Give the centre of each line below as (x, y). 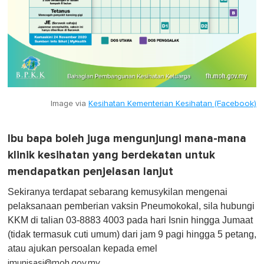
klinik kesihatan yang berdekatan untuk (111, 155)
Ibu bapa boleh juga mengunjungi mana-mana (127, 138)
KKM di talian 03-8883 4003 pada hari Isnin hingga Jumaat (130, 220)
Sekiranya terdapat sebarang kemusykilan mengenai (118, 192)
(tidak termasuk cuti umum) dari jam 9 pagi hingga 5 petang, (132, 234)
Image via (70, 103)
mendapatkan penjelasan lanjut (90, 171)
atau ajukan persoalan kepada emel (82, 248)
